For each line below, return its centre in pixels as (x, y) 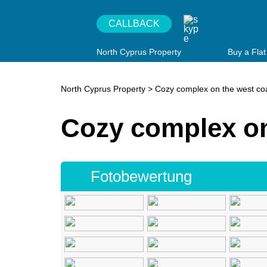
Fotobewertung (141, 176)
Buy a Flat (247, 52)
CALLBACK (134, 24)
